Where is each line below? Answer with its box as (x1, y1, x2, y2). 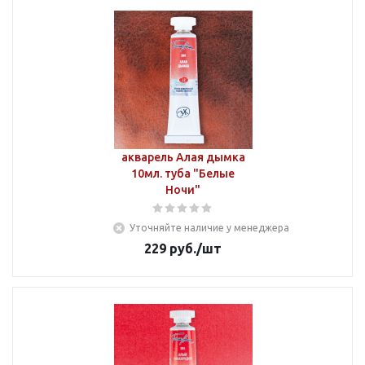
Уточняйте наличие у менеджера (130, 222, 289, 233)
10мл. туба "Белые (131, 167, 235, 180)
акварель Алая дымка (121, 151, 245, 164)
